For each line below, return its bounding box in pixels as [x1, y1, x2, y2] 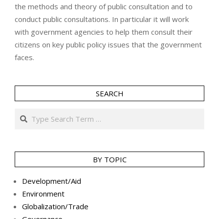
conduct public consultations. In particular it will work [15, 14, 189, 24]
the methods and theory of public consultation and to [15, 1, 193, 12]
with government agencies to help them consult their [15, 27, 193, 37]
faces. [15, 52, 34, 63]
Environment [22, 189, 65, 199]
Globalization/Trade [22, 201, 88, 212]
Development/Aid [22, 176, 81, 186]
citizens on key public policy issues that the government [15, 40, 202, 50]
